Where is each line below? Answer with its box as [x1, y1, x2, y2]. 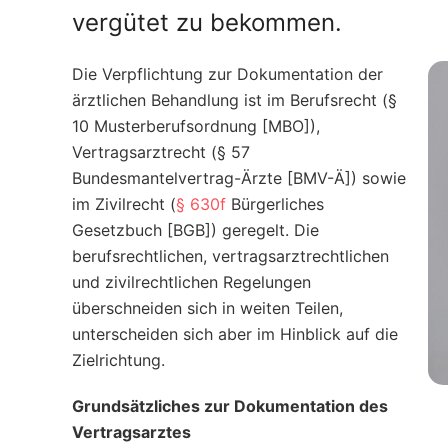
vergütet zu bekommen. [72, 8, 342, 37]
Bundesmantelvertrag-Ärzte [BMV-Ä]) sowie [72, 168, 406, 188]
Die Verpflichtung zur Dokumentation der [72, 64, 383, 84]
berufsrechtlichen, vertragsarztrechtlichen [72, 246, 389, 266]
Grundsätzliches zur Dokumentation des [72, 396, 388, 416]
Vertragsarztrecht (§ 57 [72, 142, 250, 162]
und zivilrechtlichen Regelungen [72, 272, 311, 292]
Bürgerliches [226, 194, 324, 214]
